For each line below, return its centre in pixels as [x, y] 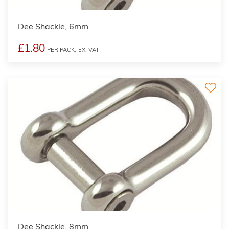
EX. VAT [89, 49]
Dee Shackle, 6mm [53, 26]
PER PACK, [62, 49]
